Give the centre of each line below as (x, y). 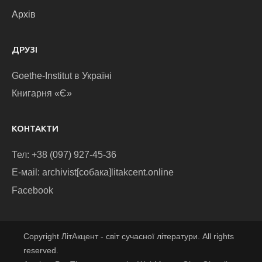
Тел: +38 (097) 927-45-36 (64, 155)
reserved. (41, 250)
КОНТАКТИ (35, 129)
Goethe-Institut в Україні (62, 75)
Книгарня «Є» (42, 94)
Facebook (32, 190)
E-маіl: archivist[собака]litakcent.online (93, 173)
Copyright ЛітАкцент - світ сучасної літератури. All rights (129, 236)
